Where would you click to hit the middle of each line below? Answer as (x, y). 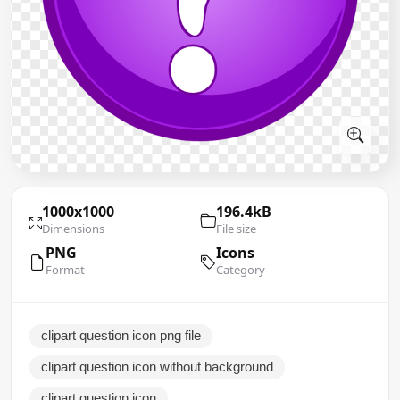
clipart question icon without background (157, 367)
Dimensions (73, 228)
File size (236, 228)
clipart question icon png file (121, 335)
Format (65, 269)
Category (241, 269)
